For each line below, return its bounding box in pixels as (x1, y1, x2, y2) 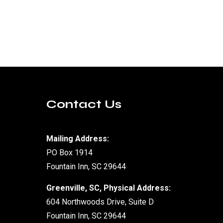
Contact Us (46, 97, 121, 111)
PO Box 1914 (46, 147, 93, 157)
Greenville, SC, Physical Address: (46, 183, 171, 193)
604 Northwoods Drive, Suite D (46, 197, 154, 207)
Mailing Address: (46, 133, 109, 143)
